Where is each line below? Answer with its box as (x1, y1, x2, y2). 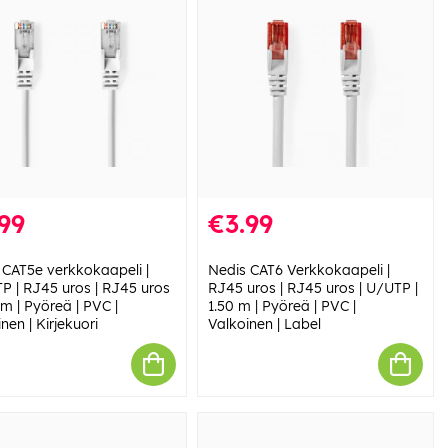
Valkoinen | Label (207, 314, 321, 333)
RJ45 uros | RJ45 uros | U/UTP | (207, 278, 418, 297)
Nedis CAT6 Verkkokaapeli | (207, 260, 390, 279)
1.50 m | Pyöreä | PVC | (207, 296, 356, 315)
